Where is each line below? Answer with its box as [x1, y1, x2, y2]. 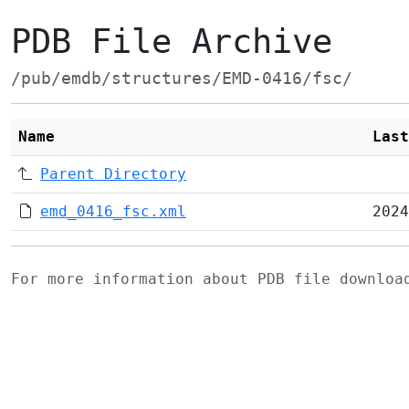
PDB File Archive [11, 22, 332, 61]
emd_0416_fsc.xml [40, 203, 186, 220]
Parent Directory [40, 165, 186, 183]
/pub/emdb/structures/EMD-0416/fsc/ [11, 69, 352, 88]
